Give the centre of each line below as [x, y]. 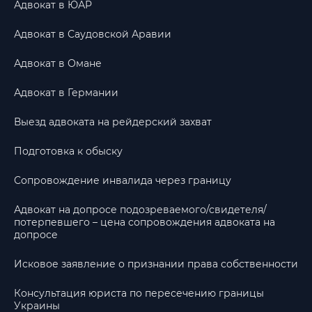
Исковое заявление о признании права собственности [156, 264]
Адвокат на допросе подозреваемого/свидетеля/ [140, 210]
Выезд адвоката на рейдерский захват [113, 122]
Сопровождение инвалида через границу [123, 180]
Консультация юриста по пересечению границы [139, 293]
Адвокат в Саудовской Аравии [93, 34]
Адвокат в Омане [58, 63]
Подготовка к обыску [68, 151]
